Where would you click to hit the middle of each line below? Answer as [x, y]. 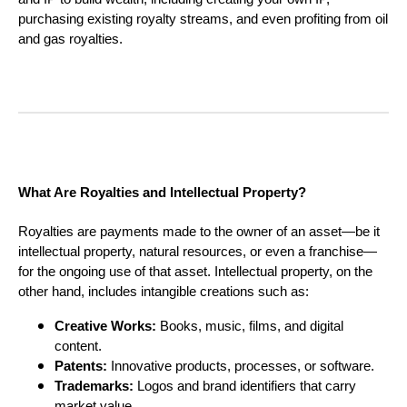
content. [78, 347]
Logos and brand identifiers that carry [245, 387]
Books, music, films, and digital [250, 327]
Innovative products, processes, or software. [241, 367]
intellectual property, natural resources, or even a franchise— [198, 252]
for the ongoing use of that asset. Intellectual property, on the [195, 272]
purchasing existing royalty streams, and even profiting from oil [203, 19]
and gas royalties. [70, 39]
